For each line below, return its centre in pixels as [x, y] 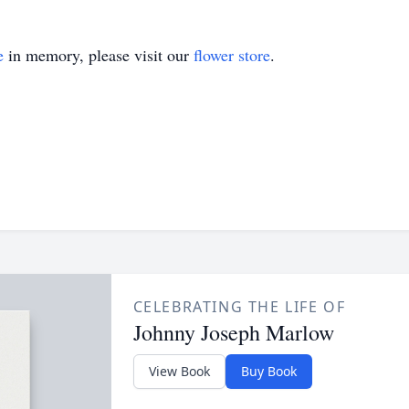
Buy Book [268, 371]
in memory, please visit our [99, 55]
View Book [179, 371]
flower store [232, 55]
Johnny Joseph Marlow [233, 332]
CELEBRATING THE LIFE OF [239, 307]
